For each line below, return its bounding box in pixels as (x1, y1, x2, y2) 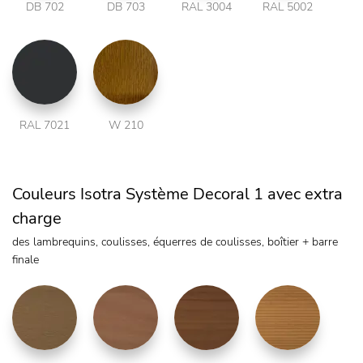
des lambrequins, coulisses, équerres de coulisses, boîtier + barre (12, 234, 338, 250)
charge (12, 207, 62, 230)
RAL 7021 (19, 117, 70, 134)
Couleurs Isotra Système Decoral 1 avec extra (12, 183, 343, 206)
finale (12, 252, 39, 268)
